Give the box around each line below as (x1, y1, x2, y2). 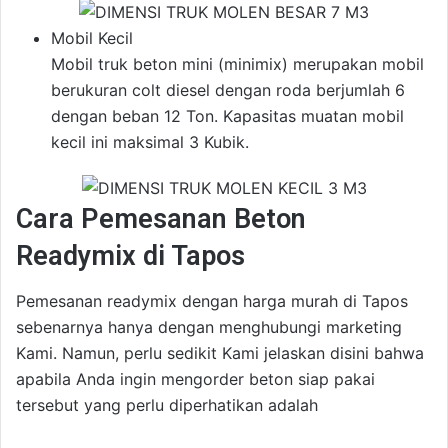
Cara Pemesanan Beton (16, 202, 306, 235)
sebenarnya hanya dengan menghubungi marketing (16, 317, 402, 337)
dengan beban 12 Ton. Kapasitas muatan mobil (51, 105, 404, 126)
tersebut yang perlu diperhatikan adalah (16, 395, 318, 415)
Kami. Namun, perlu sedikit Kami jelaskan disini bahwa (16, 343, 424, 363)
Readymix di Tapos (16, 239, 245, 272)
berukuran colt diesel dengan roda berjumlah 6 (51, 79, 405, 100)
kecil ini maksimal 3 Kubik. (51, 131, 249, 152)
